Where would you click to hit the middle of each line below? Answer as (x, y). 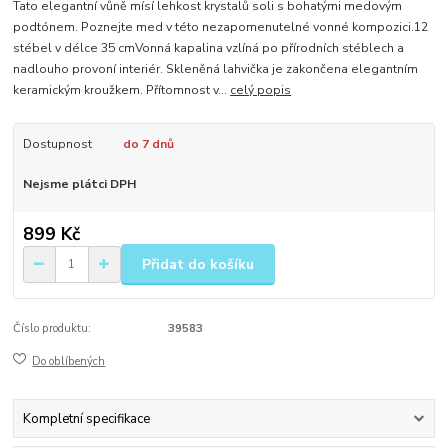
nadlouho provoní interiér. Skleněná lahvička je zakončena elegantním (216, 68)
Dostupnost (57, 143)
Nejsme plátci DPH (79, 183)
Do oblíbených (69, 361)
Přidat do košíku (198, 264)
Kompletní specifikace (86, 418)
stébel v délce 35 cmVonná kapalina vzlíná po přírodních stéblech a (209, 47)
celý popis (261, 89)
